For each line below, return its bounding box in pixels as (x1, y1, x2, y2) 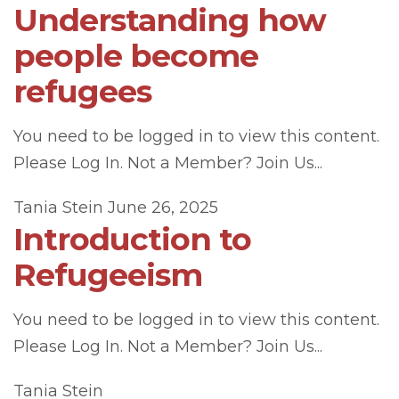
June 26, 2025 (108, 198, 218, 217)
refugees (13, 72, 151, 110)
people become (13, 37, 258, 75)
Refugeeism (13, 256, 202, 294)
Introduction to (13, 220, 251, 258)
